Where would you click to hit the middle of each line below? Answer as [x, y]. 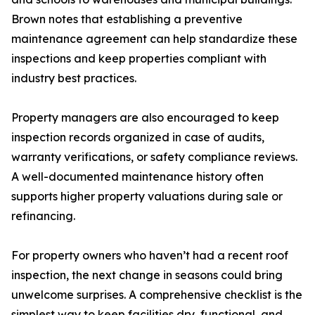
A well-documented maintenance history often [137, 176]
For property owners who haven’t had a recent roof [150, 255]
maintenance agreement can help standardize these [154, 39]
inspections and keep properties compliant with [139, 58]
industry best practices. [74, 78]
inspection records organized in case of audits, [138, 137]
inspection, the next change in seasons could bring [147, 275]
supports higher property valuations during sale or [147, 196]
